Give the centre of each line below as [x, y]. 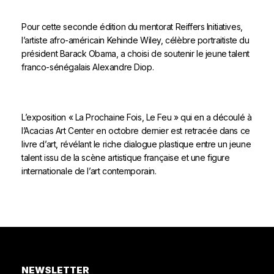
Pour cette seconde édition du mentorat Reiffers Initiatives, [132, 27]
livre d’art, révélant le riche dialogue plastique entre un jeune [136, 144]
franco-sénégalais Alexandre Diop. [88, 67]
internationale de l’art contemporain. [89, 171]
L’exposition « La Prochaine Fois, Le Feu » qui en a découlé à [137, 117]
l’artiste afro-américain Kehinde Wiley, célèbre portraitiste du [135, 40]
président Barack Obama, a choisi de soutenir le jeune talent [135, 54]
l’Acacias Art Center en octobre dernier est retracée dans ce [136, 131]
